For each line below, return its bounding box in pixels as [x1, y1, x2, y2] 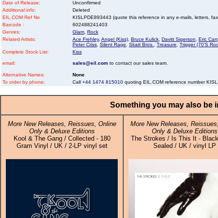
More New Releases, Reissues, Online [7, 120, 116, 127]
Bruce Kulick [131, 36, 159, 42]
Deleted [73, 7, 90, 13]
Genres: [2, 29, 20, 35]
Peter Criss [73, 42, 97, 47]
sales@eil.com [73, 60, 108, 66]
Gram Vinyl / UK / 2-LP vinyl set [16, 142, 108, 149]
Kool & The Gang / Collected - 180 [13, 135, 110, 142]
